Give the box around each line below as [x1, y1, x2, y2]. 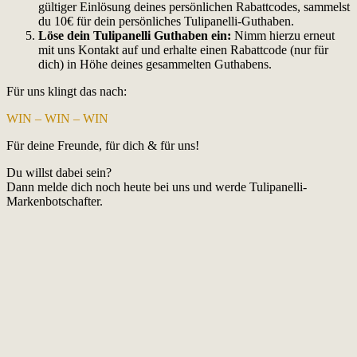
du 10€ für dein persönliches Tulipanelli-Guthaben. [38, 14, 294, 28]
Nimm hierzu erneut [231, 28, 335, 42]
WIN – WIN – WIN [6, 111, 108, 125]
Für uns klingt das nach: [6, 84, 127, 98]
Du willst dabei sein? [6, 165, 112, 179]
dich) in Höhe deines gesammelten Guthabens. [38, 57, 272, 71]
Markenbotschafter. [6, 194, 106, 208]
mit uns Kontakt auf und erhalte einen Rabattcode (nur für [38, 42, 328, 57]
